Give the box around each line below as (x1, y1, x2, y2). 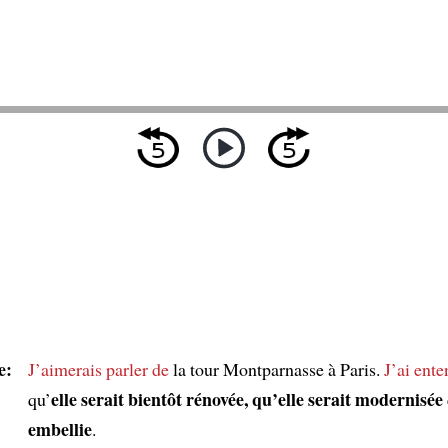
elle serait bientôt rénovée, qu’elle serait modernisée (50, 385, 443, 412)
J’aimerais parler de (27, 356, 169, 381)
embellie (27, 415, 92, 442)
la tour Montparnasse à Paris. (168, 356, 384, 381)
